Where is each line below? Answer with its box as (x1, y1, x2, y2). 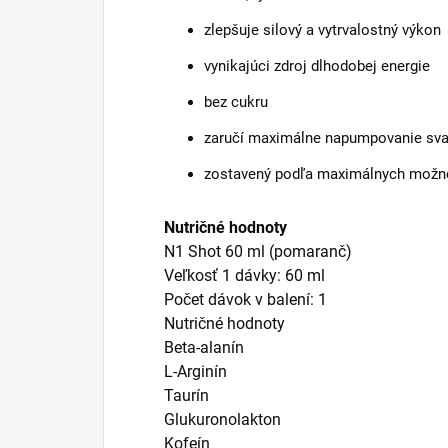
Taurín (164, 386, 209, 406)
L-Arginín (164, 362, 227, 382)
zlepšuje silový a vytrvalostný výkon (204, 21, 441, 40)
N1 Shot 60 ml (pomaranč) (164, 242, 352, 262)
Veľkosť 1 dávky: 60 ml (164, 266, 325, 286)
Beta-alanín (164, 338, 244, 358)
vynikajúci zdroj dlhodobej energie (204, 57, 430, 76)
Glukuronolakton (164, 410, 281, 430)
